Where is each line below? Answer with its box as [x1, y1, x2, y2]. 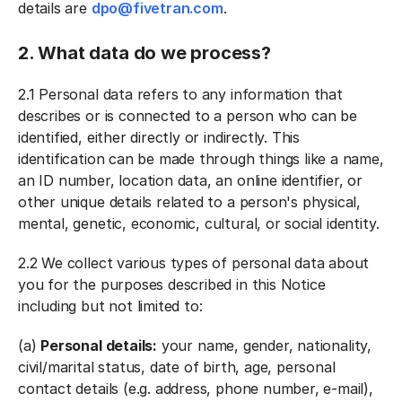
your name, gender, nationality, [157, 336, 371, 354]
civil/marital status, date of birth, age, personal [18, 358, 336, 376]
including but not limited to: [18, 297, 203, 315]
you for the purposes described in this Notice [18, 275, 326, 293]
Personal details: [40, 336, 158, 354]
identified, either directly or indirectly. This [18, 128, 301, 146]
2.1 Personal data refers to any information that [18, 85, 343, 103]
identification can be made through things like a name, [18, 150, 384, 168]
